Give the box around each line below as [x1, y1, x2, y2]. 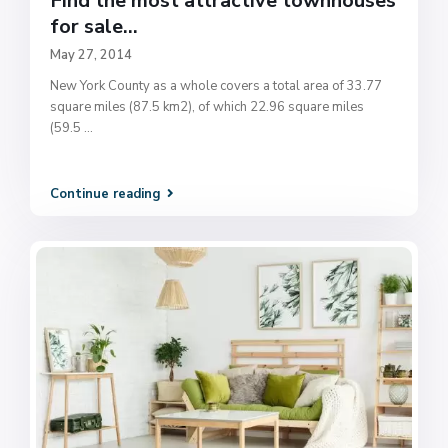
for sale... [50, 12, 139, 40]
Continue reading [50, 185, 162, 204]
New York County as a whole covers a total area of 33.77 [50, 76, 383, 95]
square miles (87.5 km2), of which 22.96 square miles [50, 97, 365, 116]
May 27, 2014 [50, 45, 133, 64]
